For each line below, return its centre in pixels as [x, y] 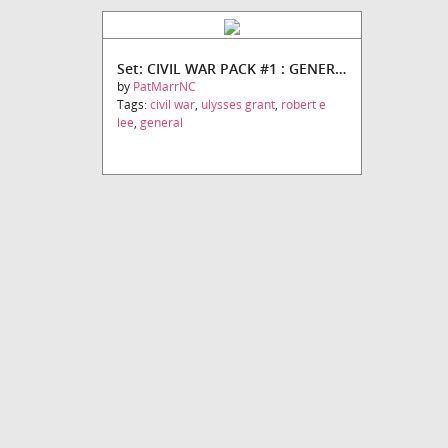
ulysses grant [238, 104]
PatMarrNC [164, 86]
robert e [303, 104]
